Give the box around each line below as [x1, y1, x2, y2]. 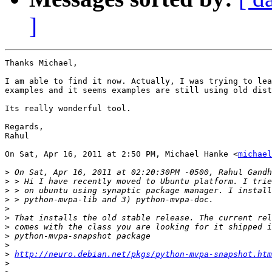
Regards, [5, 122, 44, 132]
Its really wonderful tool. [5, 104, 131, 114]
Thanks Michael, [5, 58, 78, 68]
